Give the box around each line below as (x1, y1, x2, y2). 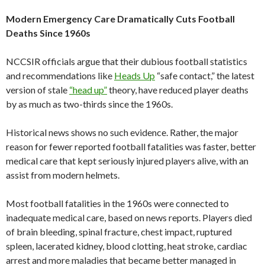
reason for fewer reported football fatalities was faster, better (6, 141, 256, 153)
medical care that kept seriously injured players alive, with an (6, 155, 248, 167)
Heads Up (114, 70, 155, 82)
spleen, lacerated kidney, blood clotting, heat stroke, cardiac (6, 240, 247, 252)
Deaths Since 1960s (6, 27, 91, 39)
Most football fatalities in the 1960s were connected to (6, 198, 229, 209)
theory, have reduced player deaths (107, 84, 248, 96)
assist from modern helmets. (6, 169, 119, 181)
